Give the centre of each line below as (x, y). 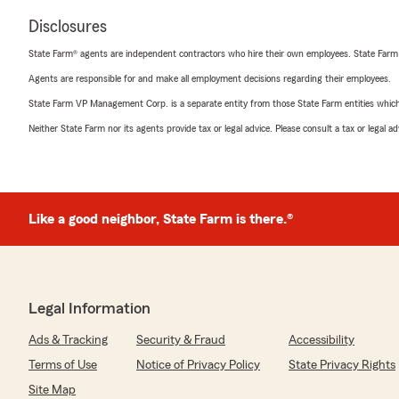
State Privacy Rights (342, 365)
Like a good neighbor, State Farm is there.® (161, 219)
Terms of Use (63, 365)
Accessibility (322, 340)
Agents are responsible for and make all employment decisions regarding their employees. (210, 78)
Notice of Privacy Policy (198, 365)
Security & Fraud (181, 340)
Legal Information (90, 308)
